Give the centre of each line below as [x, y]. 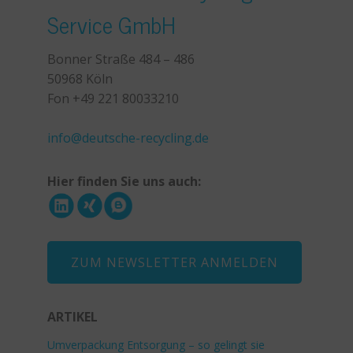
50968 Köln [80, 79]
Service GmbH [111, 24]
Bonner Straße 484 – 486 [121, 59]
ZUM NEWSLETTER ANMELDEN [175, 262]
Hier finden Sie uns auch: [124, 181]
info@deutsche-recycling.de [128, 138]
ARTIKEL [72, 317]
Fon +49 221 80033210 [113, 98]
